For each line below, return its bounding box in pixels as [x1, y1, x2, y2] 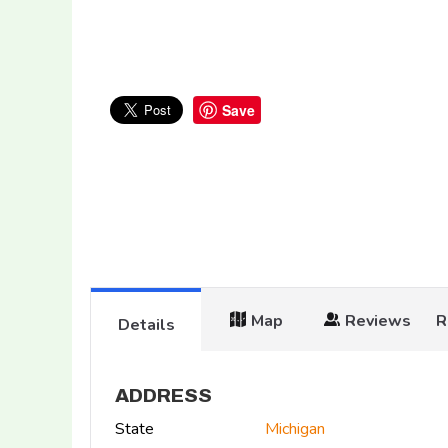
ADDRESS [115, 384, 212, 406]
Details [117, 314, 175, 337]
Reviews [344, 310, 411, 333]
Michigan [265, 418, 325, 441]
